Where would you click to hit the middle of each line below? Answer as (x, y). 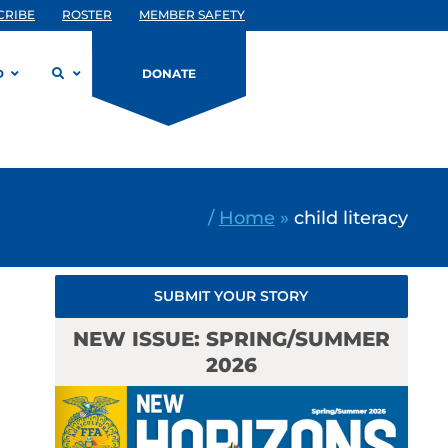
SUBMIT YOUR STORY (231, 296)
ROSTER (87, 14)
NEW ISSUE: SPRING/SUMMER (231, 339)
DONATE (169, 73)
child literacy (350, 217)
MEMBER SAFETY (192, 14)
